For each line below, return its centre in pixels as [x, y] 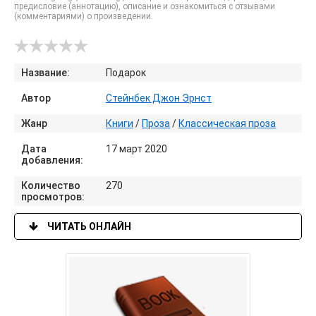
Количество [51, 186]
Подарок [126, 73]
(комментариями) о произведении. [84, 16]
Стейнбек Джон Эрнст [159, 98]
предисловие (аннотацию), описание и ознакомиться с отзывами [145, 6]
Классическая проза [227, 123]
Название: [45, 73]
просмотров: [53, 197]
